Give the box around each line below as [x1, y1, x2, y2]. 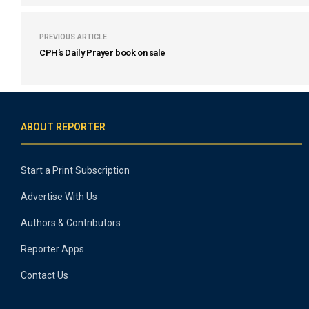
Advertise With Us [21, 191, 97, 202]
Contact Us [21, 270, 68, 281]
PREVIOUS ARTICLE [39, 32, 107, 41]
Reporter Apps [21, 243, 84, 255]
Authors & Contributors [21, 217, 121, 228]
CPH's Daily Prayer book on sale [39, 48, 166, 58]
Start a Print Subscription [21, 165, 130, 176]
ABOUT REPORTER [21, 121, 106, 132]
